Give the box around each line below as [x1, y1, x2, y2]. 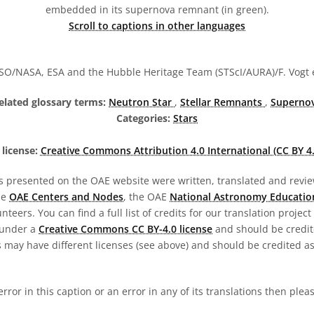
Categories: [116, 111, 170, 125]
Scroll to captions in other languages [69, 19, 245, 32]
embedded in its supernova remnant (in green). [45, 3, 269, 16]
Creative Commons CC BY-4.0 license [39, 222, 212, 235]
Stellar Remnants [180, 95, 265, 109]
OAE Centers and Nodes [9, 190, 123, 203]
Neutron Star [109, 95, 175, 109]
